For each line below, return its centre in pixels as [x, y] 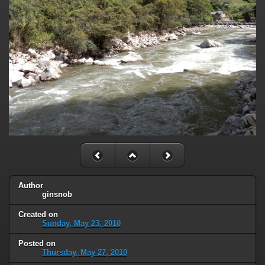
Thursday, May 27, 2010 [85, 252]
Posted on [37, 243]
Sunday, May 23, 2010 [81, 223]
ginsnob [57, 194]
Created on [38, 214]
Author [31, 185]
